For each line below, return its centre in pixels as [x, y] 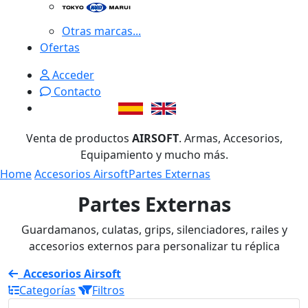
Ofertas [60, 47]
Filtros [108, 290]
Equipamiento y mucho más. [154, 154]
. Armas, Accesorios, [230, 138]
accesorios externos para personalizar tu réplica [154, 246]
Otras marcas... [101, 31]
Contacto [76, 91]
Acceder [72, 75]
